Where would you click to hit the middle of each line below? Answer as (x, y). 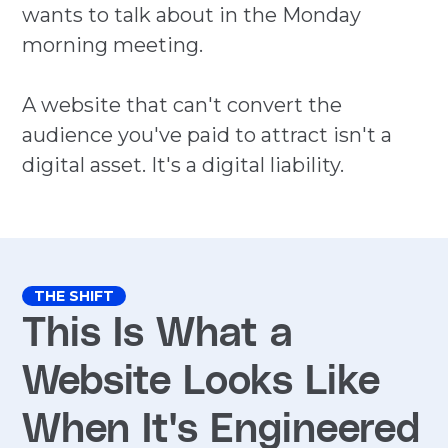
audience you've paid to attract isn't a (207, 135)
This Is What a (158, 330)
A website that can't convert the (182, 105)
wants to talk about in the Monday (192, 15)
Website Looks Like (201, 378)
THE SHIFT (74, 296)
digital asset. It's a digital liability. (183, 165)
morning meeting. (113, 45)
